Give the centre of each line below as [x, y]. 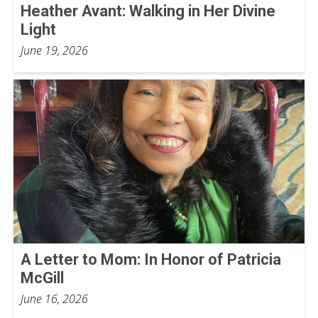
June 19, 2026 [54, 50]
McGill [42, 278]
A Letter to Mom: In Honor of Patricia [151, 259]
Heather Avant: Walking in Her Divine [148, 11]
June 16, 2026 [54, 298]
